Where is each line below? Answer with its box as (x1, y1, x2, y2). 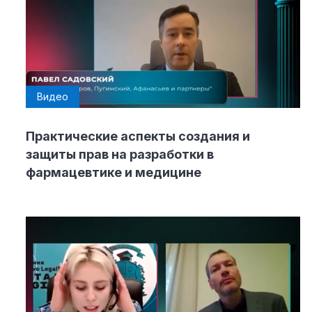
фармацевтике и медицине (26, 165, 201, 180)
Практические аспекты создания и (26, 129, 250, 144)
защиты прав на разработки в (26, 147, 214, 162)
